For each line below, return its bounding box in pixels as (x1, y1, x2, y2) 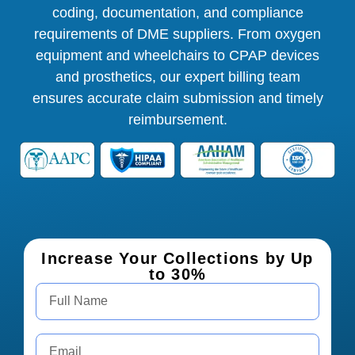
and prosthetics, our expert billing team (55, 68, 300, 85)
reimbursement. (128, 111, 227, 128)
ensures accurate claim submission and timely (32, 90, 323, 106)
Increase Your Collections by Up (41, 249, 314, 267)
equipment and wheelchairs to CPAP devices (36, 47, 319, 63)
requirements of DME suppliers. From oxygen (34, 25, 321, 42)
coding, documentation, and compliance (52, 4, 303, 21)
